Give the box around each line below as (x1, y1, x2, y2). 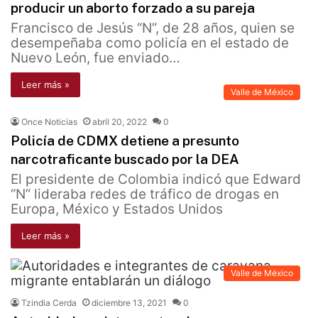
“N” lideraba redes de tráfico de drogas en (11, 186, 279, 203)
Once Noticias (21, 116, 77, 128)
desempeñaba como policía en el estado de (11, 35, 289, 52)
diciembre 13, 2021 (92, 297, 167, 309)
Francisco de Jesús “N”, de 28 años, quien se (11, 20, 295, 37)
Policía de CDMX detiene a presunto (11, 133, 239, 149)
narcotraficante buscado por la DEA (11, 151, 239, 168)
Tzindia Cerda (21, 297, 77, 309)
